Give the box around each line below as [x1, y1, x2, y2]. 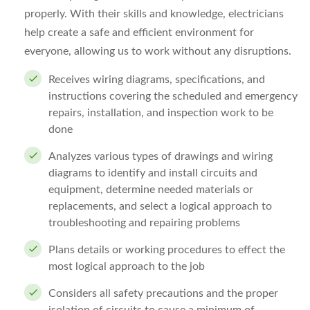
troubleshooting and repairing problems [48, 217, 240, 228]
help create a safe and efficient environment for [24, 27, 254, 38]
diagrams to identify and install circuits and [48, 167, 257, 179]
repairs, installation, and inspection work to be [48, 107, 273, 118]
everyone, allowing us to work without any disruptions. [24, 46, 291, 57]
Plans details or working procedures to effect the [48, 244, 285, 255]
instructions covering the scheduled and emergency [48, 91, 298, 102]
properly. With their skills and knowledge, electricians [24, 8, 284, 19]
